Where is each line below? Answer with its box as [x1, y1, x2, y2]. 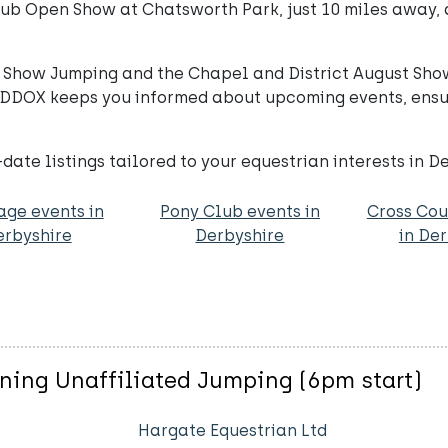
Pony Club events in [159, 202, 320, 221]
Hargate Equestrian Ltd [137, 421, 327, 441]
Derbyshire [195, 226, 285, 245]
